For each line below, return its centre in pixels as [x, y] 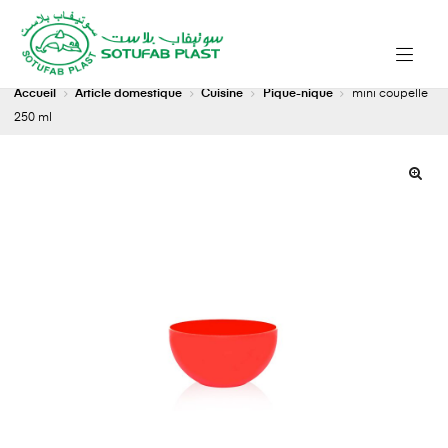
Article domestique [129, 94]
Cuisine [222, 94]
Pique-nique [297, 94]
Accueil [35, 94]
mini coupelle [388, 94]
